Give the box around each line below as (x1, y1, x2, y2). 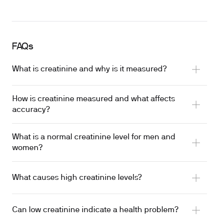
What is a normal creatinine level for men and (12, 134, 175, 141)
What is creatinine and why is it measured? (12, 66, 167, 73)
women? (12, 145, 43, 152)
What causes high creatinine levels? (12, 175, 142, 181)
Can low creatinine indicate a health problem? (12, 207, 178, 214)
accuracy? (12, 107, 50, 113)
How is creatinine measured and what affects (12, 96, 175, 103)
